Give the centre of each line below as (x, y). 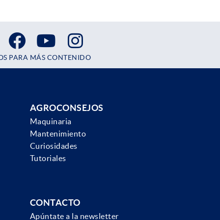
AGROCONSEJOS (67, 108)
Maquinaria (51, 122)
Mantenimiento (58, 134)
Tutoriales (48, 158)
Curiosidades (54, 146)
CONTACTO (55, 203)
